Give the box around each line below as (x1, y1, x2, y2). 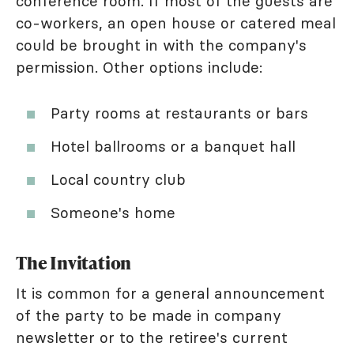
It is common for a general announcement (16, 283, 325, 303)
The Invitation (16, 250, 132, 275)
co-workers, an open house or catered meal (16, 13, 336, 32)
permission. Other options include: (16, 57, 262, 77)
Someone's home (51, 202, 175, 222)
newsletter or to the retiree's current (16, 327, 288, 347)
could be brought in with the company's (16, 35, 307, 55)
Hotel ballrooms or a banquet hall (51, 136, 296, 156)
